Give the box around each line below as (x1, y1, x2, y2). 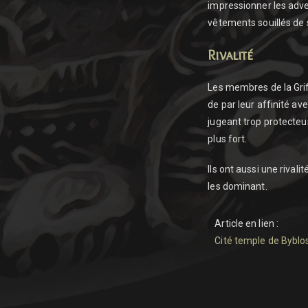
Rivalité (208, 47, 254, 63)
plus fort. (208, 133, 250, 144)
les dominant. (208, 181, 267, 192)
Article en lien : (214, 218, 281, 229)
